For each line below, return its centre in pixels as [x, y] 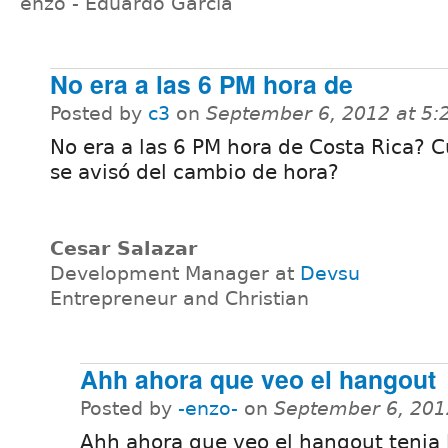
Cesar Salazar [123, 249]
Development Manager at [175, 274]
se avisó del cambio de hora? [194, 171]
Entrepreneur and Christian [179, 299]
